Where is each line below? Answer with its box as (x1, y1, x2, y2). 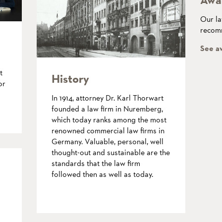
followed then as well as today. (52, 168, 153, 179)
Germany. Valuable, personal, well (52, 136, 164, 147)
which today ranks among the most (52, 114, 166, 125)
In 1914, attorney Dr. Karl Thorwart (52, 92, 164, 103)
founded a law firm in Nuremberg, (52, 103, 163, 114)
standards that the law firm (52, 158, 140, 168)
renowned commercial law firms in (52, 125, 165, 136)
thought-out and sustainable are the (52, 147, 170, 158)
